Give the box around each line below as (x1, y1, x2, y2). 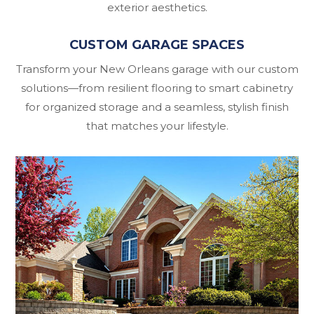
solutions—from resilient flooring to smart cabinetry (21, 81, 293, 95)
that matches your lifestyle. (86, 119, 228, 133)
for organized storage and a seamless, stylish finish (25, 100, 289, 114)
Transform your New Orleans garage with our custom (15, 62, 299, 76)
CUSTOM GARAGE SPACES (69, 37, 245, 53)
